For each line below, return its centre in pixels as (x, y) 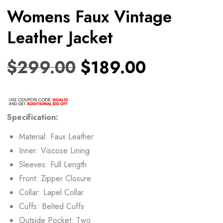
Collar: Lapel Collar (51, 192)
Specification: (33, 117)
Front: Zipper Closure (55, 178)
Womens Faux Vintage (89, 16)
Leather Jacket (60, 37)
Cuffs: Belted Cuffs (52, 206)
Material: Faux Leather (56, 136)
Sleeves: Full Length (53, 164)
